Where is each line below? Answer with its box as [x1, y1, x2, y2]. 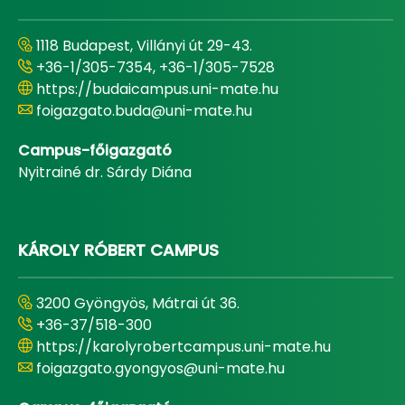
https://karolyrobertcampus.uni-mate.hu [36, 336, 331, 357]
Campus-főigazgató [18, 140, 172, 161]
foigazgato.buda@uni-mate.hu [36, 100, 252, 121]
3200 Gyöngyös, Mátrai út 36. [36, 293, 240, 314]
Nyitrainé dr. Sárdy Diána [18, 162, 192, 183]
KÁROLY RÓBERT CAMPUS [18, 239, 219, 261]
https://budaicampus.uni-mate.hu [36, 79, 278, 99]
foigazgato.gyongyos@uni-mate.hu [36, 358, 285, 379]
